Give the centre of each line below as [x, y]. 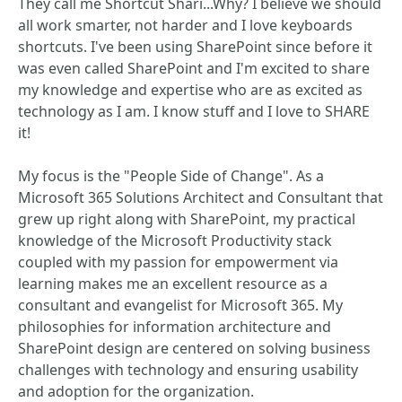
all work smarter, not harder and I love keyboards [185, 25]
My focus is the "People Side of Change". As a [171, 176]
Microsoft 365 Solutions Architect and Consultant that [201, 197]
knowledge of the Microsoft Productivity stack [175, 240]
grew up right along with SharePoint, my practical [187, 219]
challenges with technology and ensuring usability [188, 370]
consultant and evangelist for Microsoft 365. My [180, 305]
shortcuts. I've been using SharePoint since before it [195, 47]
